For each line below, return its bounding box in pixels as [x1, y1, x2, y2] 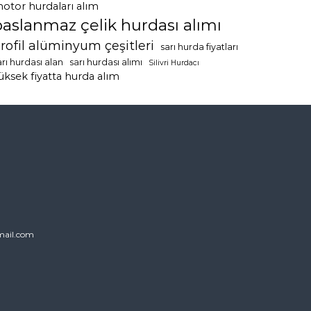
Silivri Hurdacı [149, 58, 200, 67]
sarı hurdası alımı [69, 57, 143, 67]
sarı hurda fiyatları [160, 42, 239, 52]
